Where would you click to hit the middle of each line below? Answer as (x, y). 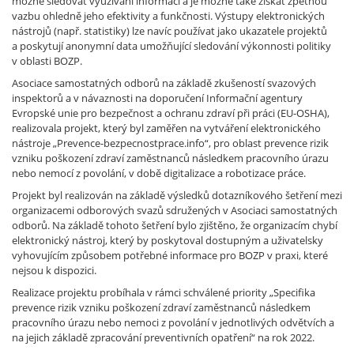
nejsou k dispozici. (56, 270)
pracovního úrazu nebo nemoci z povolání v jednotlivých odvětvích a (173, 322)
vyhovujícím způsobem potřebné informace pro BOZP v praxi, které (170, 255)
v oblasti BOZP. (47, 60)
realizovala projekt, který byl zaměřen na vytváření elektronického (166, 128)
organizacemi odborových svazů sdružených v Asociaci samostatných (175, 210)
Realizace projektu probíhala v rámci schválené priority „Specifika (164, 292)
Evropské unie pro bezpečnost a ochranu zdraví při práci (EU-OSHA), (171, 113)
